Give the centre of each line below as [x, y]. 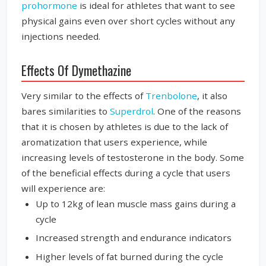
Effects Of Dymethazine [76, 70]
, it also [212, 95]
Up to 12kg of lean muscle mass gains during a [136, 203]
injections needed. [63, 36]
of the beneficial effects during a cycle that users [126, 172]
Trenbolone [171, 95]
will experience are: [63, 188]
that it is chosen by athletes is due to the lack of [125, 126]
